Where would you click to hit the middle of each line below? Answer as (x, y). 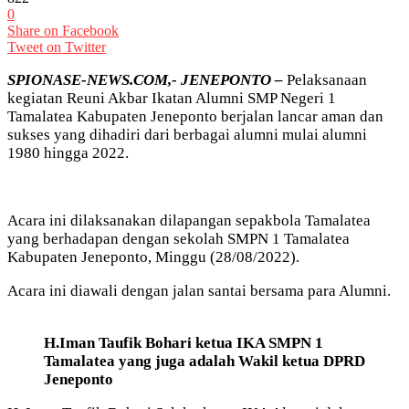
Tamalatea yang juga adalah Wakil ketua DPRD (204, 361)
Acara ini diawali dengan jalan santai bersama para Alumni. (199, 290)
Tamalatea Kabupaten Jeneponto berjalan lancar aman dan (195, 116)
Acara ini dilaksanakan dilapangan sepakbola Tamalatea (189, 220)
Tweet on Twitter (57, 47)
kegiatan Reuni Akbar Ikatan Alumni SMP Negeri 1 (172, 98)
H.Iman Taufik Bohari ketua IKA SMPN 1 (184, 342)
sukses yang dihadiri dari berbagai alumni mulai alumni (187, 134)
